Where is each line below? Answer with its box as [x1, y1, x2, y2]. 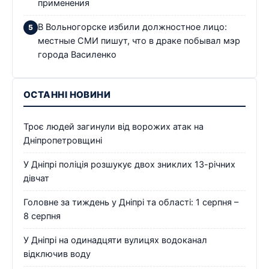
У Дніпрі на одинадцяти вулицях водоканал [23, 234, 207, 246]
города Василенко [38, 49, 116, 60]
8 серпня [23, 210, 61, 222]
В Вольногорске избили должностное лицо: [38, 21, 227, 32]
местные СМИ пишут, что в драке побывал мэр [38, 35, 240, 46]
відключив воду [23, 248, 91, 259]
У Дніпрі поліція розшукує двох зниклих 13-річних [23, 159, 235, 170]
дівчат [23, 172, 49, 184]
